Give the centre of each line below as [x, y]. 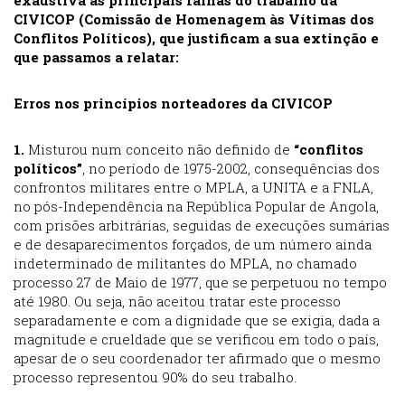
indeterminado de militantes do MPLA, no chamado [185, 264]
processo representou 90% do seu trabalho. [155, 377]
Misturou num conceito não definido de [159, 150]
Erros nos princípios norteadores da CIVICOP [173, 104]
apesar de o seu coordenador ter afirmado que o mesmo [197, 358]
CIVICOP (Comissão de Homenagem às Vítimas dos [194, 19]
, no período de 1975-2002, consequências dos [231, 169]
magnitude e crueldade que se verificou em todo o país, [196, 339]
